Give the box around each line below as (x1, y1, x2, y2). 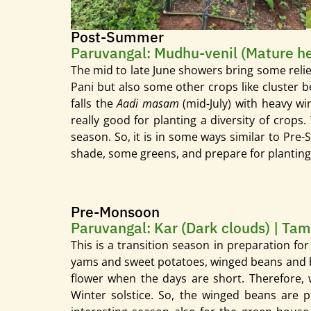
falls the (71, 95, 117, 111)
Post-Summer (71, 26, 164, 47)
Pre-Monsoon (71, 202, 160, 222)
